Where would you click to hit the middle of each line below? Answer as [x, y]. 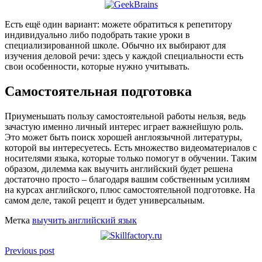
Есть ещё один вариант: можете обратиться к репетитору [118, 24]
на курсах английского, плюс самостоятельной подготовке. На [130, 189]
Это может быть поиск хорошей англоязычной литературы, [123, 137]
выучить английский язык [85, 220]
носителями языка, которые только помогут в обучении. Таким [131, 158]
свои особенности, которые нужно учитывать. [97, 66]
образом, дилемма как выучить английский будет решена [119, 168]
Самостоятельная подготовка [98, 91]
